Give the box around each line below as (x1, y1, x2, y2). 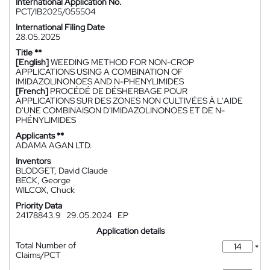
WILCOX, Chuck (16, 184, 75, 195)
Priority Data (16, 200, 62, 211)
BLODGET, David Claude (16, 165, 108, 176)
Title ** (16, 47, 42, 58)
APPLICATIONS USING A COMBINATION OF (16, 66, 183, 77)
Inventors (16, 155, 51, 166)
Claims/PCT (16, 250, 61, 260)
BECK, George (16, 175, 71, 186)
